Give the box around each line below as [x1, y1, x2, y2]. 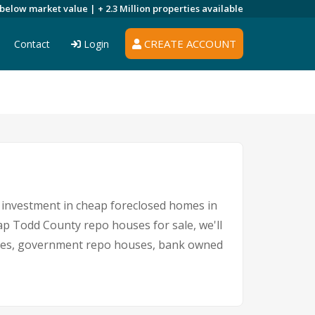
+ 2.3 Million [98, 2, 153, 15]
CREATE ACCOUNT [141, 37, 236, 51]
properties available [153, 2, 243, 15]
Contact [14, 37, 50, 51]
